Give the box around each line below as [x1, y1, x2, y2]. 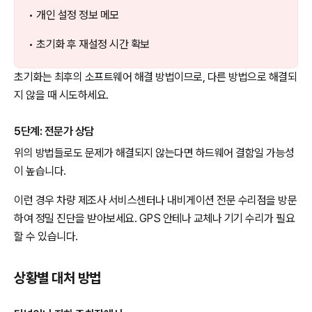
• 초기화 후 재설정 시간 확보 [29, 37, 150, 51]
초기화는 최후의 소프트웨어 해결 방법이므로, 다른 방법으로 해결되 [14, 70, 297, 84]
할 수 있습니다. [14, 230, 78, 244]
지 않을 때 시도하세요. [14, 88, 109, 102]
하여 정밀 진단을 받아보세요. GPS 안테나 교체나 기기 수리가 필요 [14, 212, 295, 226]
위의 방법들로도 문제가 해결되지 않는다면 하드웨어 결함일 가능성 [14, 146, 295, 160]
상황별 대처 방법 [14, 270, 101, 287]
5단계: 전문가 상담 [14, 124, 94, 138]
